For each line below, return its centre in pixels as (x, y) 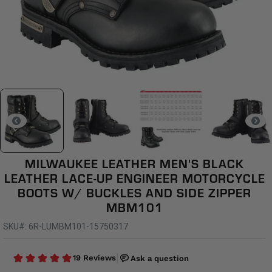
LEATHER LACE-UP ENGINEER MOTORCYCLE (134, 181)
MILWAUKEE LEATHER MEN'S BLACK (134, 167)
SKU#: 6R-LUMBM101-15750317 (66, 227)
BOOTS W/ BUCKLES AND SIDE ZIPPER (134, 196)
